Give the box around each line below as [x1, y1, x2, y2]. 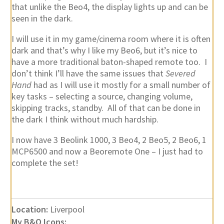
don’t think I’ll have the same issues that [11, 67, 165, 79]
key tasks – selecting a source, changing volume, [11, 90, 192, 102]
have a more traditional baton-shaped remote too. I [11, 56, 207, 68]
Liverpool [47, 203, 84, 215]
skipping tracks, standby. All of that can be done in [11, 102, 200, 114]
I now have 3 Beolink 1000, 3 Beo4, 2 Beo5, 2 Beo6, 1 [11, 134, 206, 146]
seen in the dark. [11, 12, 73, 24]
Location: [11, 203, 48, 215]
